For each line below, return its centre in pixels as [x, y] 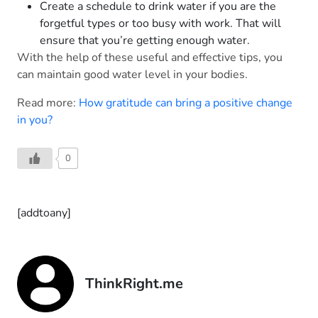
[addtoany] [44, 213]
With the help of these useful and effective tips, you [150, 58]
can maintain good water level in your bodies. [132, 75]
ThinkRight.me [134, 284]
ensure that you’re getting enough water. [145, 41]
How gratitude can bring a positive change [186, 103]
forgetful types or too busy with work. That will [160, 24]
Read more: [48, 103]
